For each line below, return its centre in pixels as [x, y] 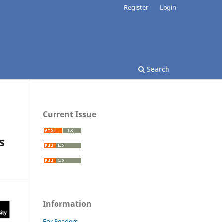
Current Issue [69, 114]
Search [157, 69]
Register [136, 7]
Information [67, 203]
